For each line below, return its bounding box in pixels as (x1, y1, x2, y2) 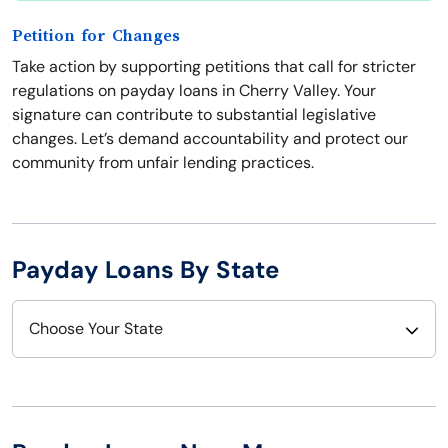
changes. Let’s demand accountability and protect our (12, 128, 408, 150)
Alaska (29, 406, 80, 428)
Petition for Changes (12, 27, 180, 46)
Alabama (29, 366, 96, 388)
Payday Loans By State (12, 254, 279, 286)
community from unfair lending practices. (12, 152, 314, 174)
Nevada (232, 406, 291, 428)
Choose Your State (29, 318, 163, 340)
